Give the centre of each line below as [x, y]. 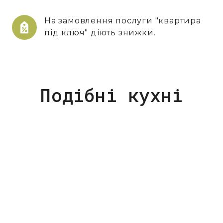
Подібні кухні [111, 95]
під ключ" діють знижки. [100, 32]
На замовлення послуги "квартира [123, 20]
